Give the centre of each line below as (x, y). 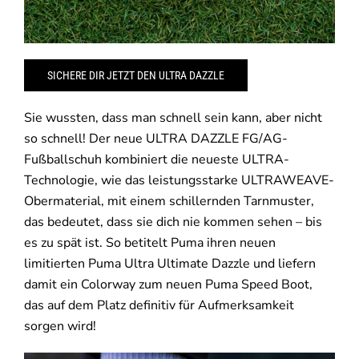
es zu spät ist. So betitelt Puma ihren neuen (149, 242)
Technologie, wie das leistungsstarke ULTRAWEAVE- (179, 180)
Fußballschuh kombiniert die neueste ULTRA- (156, 159)
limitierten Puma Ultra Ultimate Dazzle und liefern (169, 263)
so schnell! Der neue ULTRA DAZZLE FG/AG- (155, 138)
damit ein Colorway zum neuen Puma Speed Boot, (168, 284)
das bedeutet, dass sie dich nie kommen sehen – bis (173, 222)
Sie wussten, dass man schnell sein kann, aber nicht (173, 117)
